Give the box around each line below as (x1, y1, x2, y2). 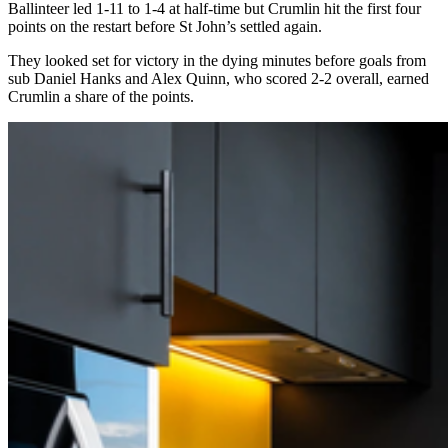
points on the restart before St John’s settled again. (8, 17, 322, 35)
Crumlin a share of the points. (8, 87, 194, 105)
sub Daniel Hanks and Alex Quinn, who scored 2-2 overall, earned (8, 69, 429, 87)
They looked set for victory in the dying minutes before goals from (8, 51, 426, 69)
